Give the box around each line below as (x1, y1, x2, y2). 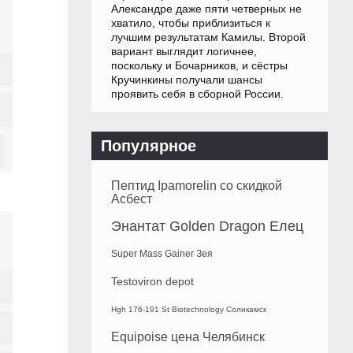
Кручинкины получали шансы (111, 73, 262, 87)
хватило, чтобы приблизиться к (111, 17, 270, 30)
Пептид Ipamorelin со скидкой (111, 179, 282, 193)
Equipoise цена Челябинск (111, 330, 265, 344)
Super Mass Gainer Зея (111, 248, 213, 260)
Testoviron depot (111, 275, 194, 288)
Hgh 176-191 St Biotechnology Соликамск (111, 305, 266, 314)
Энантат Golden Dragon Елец (111, 218, 303, 235)
